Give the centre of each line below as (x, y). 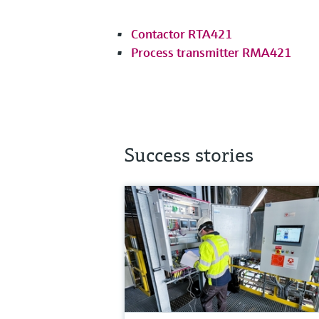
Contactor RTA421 (182, 33)
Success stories (189, 155)
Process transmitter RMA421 (211, 52)
